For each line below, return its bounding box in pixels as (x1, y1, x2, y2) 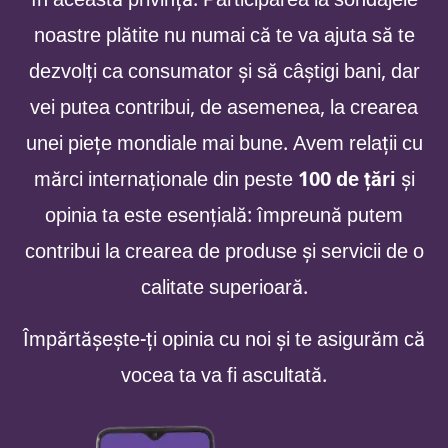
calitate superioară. (140, 266, 308, 309)
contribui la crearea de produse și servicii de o (24, 230, 424, 273)
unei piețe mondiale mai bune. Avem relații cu (25, 122, 423, 165)
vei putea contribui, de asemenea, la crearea (30, 86, 418, 129)
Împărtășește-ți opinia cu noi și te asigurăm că (23, 318, 425, 361)
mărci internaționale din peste (33, 158, 298, 201)
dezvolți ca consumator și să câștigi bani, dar (28, 50, 420, 93)
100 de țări (297, 158, 396, 201)
